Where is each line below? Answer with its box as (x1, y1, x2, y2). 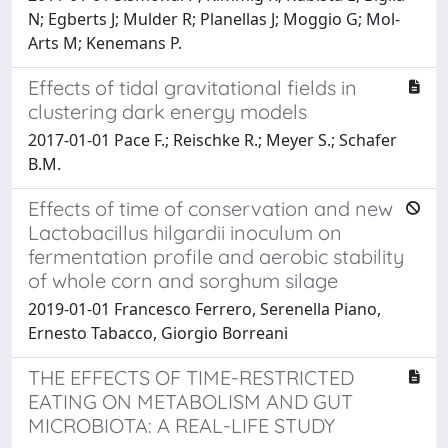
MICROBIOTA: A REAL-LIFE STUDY (28, 412, 335, 438)
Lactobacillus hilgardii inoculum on (28, 219, 342, 245)
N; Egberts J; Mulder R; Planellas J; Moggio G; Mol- (28, 7, 400, 30)
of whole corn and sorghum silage (28, 267, 338, 293)
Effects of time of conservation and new (28, 195, 393, 221)
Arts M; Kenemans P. (28, 31, 182, 54)
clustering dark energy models (28, 98, 307, 124)
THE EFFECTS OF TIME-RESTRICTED (28, 364, 354, 390)
